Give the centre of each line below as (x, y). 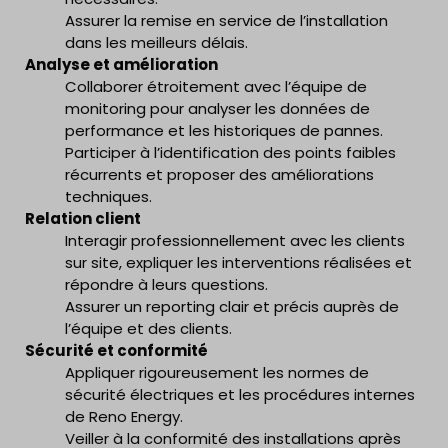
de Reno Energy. (124, 416)
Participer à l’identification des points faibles (230, 152)
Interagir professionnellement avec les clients (235, 240)
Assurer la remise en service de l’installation (226, 20)
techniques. (108, 196)
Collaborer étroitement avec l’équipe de (216, 86)
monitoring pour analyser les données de (217, 108)
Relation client (83, 218)
